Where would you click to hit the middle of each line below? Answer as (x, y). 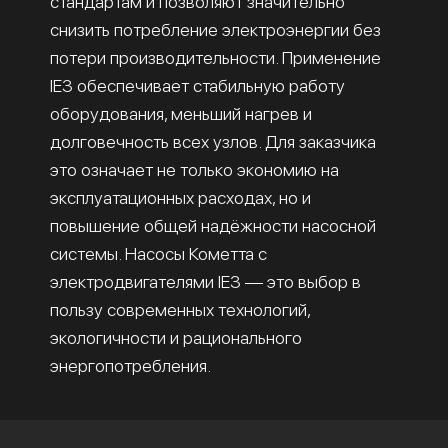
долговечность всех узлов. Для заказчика (213, 141)
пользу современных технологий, (180, 309)
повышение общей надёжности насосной (213, 225)
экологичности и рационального (176, 337)
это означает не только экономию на (194, 169)
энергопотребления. (130, 365)
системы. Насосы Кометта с (158, 253)
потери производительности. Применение (215, 57)
